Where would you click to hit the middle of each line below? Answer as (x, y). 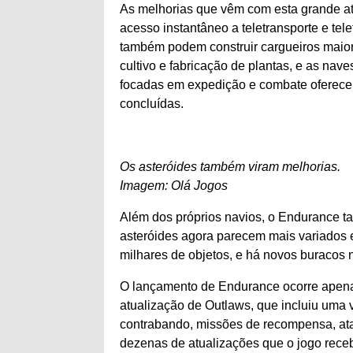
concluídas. (152, 104)
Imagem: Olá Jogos (174, 186)
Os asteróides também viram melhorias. (230, 167)
